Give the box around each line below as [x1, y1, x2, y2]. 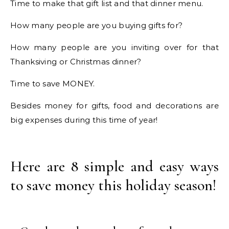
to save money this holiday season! [10, 175, 216, 195]
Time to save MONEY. [10, 78, 95, 88]
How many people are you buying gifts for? [10, 20, 183, 30]
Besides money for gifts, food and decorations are [10, 100, 219, 110]
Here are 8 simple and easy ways [10, 156, 219, 176]
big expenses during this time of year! [10, 114, 158, 125]
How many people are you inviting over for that [10, 42, 219, 52]
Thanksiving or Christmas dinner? [10, 56, 142, 66]
